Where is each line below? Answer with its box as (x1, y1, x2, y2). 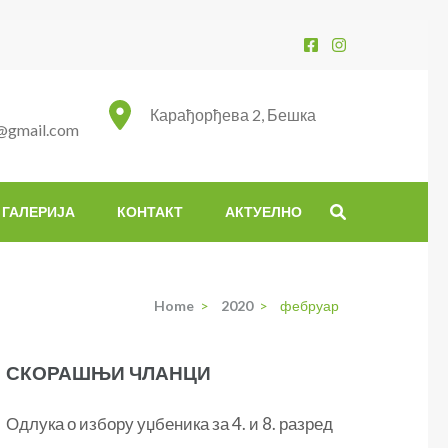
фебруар (280, 297, 339, 314)
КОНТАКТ (117, 203, 183, 220)
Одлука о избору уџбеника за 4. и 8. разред (6, 413, 334, 434)
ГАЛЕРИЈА (2, 203, 75, 220)
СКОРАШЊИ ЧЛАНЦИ (6, 361, 212, 384)
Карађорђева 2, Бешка (150, 105, 316, 124)
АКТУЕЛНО (225, 203, 302, 220)
